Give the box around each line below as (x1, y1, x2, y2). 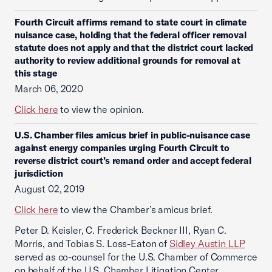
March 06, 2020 (15, 83, 83, 95)
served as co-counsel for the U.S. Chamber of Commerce (15, 251, 257, 263)
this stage (15, 67, 57, 79)
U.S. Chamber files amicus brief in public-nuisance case (15, 129, 250, 141)
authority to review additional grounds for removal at (15, 55, 240, 66)
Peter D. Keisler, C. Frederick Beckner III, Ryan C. (15, 224, 226, 236)
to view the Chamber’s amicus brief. (58, 203, 212, 216)
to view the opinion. (58, 103, 144, 115)
